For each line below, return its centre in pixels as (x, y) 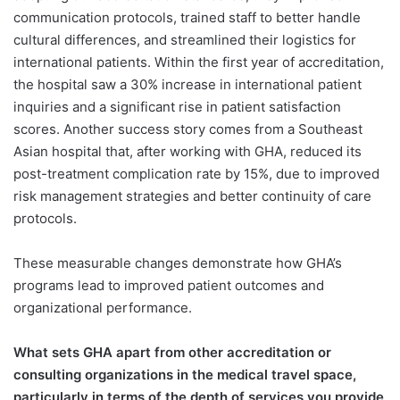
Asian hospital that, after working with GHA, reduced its (187, 151)
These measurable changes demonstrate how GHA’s (178, 262)
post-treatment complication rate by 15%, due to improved (196, 173)
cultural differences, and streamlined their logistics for (185, 39)
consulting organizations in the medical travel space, (185, 374)
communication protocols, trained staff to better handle (187, 17)
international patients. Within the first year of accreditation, (199, 62)
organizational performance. (103, 307)
